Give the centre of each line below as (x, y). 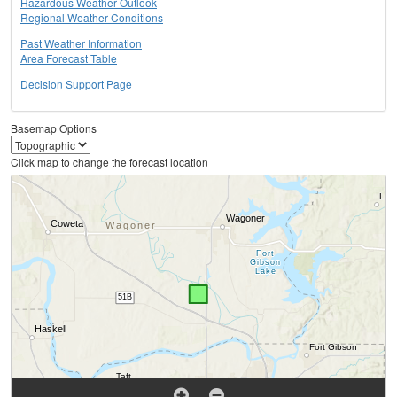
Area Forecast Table (69, 58)
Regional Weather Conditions (92, 18)
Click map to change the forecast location (109, 162)
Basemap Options (54, 128)
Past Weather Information (81, 43)
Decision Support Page (76, 84)
